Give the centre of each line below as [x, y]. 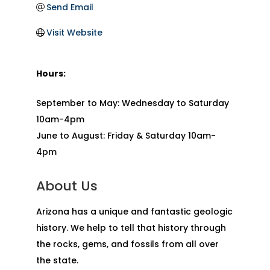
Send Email [70, 8]
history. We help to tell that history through [131, 228]
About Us [67, 186]
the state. [57, 261]
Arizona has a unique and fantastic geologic [134, 212]
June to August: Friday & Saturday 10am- [126, 136]
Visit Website [75, 33]
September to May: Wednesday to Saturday [132, 103]
